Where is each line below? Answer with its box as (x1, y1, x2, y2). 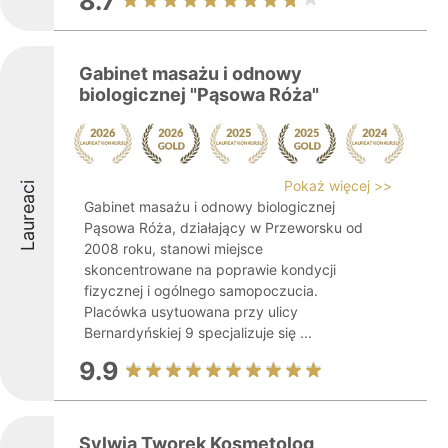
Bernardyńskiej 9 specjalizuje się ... (84, 324, 312, 341)
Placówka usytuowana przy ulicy (84, 303, 298, 320)
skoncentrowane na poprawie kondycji (84, 261, 336, 278)
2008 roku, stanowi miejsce (84, 240, 263, 257)
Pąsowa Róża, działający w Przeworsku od (84, 219, 363, 236)
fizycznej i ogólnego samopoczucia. (84, 282, 318, 299)
